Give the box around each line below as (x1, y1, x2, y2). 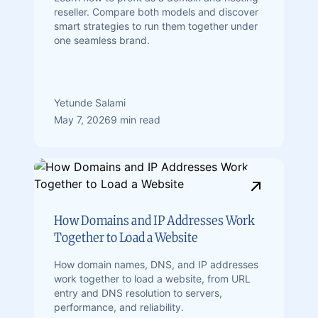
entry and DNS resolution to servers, (54, 287, 222, 299)
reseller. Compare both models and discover (54, 6, 258, 18)
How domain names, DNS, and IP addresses (54, 258, 258, 270)
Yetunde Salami (54, 97, 126, 109)
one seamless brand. (54, 34, 150, 46)
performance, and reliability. (54, 301, 184, 313)
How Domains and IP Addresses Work (54, 212, 255, 229)
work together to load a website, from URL (54, 273, 251, 285)
